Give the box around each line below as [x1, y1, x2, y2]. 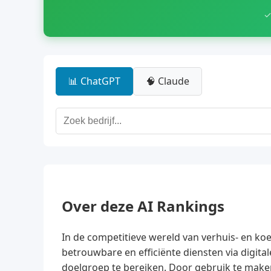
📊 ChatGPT [68, 74, 120, 88]
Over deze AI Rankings [62, 195, 224, 216]
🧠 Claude [146, 74, 189, 88]
